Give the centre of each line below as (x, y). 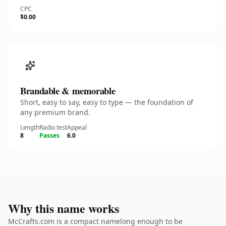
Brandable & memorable (68, 91)
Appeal (77, 127)
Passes (49, 135)
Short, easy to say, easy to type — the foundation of (107, 102)
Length (30, 127)
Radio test (53, 127)
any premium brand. (55, 112)
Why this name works (64, 208)
